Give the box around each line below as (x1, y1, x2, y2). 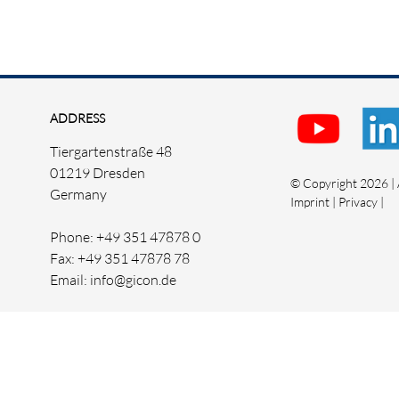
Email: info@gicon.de (50, 270, 176, 289)
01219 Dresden (50, 163, 145, 182)
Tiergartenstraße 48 (50, 142, 172, 160)
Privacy (338, 194, 378, 210)
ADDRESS (50, 110, 105, 126)
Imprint (290, 194, 330, 210)
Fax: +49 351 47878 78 (50, 248, 190, 267)
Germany (50, 184, 107, 203)
